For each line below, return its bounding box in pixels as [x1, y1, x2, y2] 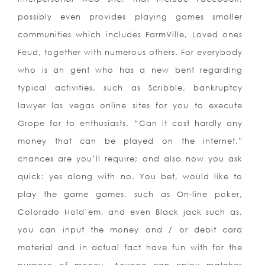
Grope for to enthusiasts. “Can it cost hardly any [18, 118, 243, 128]
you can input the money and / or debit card [18, 225, 243, 235]
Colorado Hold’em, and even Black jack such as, [18, 207, 243, 217]
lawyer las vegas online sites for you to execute [18, 101, 243, 111]
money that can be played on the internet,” [18, 136, 243, 146]
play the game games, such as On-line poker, [18, 189, 243, 199]
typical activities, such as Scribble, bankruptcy [18, 83, 243, 93]
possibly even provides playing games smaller [18, 12, 243, 22]
